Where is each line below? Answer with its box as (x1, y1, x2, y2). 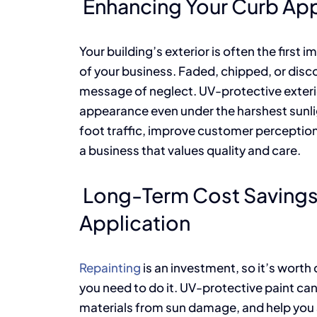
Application (79, 209, 190, 236)
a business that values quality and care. (79, 142, 301, 158)
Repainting (79, 260, 141, 276)
